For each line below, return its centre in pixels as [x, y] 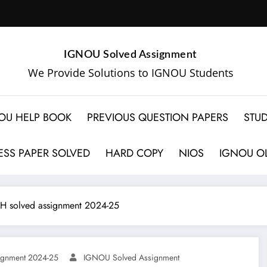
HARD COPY [135, 153]
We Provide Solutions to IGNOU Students [131, 72]
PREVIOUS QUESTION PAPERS [158, 117]
